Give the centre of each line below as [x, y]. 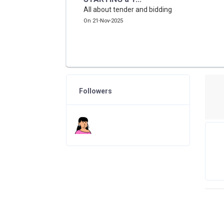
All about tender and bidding [128, 9]
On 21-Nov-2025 [103, 21]
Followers [95, 91]
